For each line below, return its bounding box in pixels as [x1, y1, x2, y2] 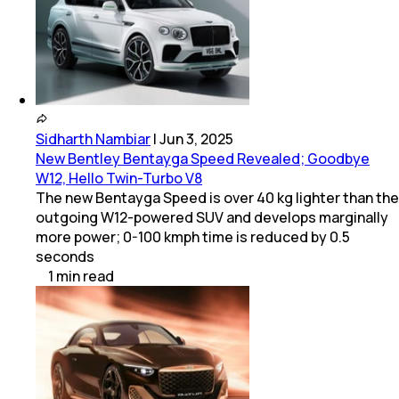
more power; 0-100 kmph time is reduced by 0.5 [36, 226, 350, 247]
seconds [36, 246, 94, 266]
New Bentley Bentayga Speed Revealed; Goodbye [36, 148, 370, 168]
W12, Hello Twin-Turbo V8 [36, 167, 202, 188]
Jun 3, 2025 [159, 128, 233, 149]
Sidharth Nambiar [36, 128, 151, 149]
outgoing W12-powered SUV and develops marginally [36, 207, 388, 227]
